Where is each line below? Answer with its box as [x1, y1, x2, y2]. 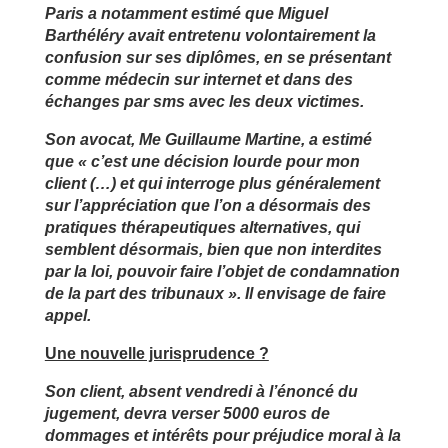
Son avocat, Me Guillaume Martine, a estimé [44, 130, 372, 148]
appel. [44, 306, 91, 324]
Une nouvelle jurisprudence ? [44, 344, 269, 362]
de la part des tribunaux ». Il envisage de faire [44, 284, 386, 302]
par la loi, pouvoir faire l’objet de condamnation [44, 262, 400, 280]
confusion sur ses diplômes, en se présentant [44, 48, 391, 66]
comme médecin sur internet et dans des [44, 70, 353, 88]
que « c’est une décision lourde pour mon [44, 152, 360, 170]
